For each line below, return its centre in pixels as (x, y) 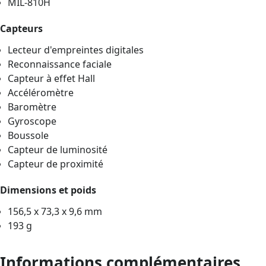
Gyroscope (32, 121)
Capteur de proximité (56, 164)
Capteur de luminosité (58, 149)
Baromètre (32, 107)
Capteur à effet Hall (52, 78)
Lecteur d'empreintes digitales (76, 50)
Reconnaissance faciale (60, 64)
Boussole (28, 135)
